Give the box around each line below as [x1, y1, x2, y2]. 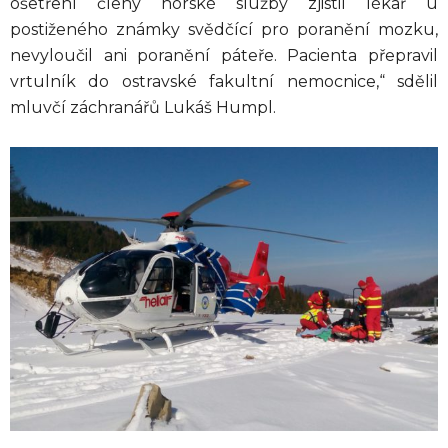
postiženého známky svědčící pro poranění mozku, [10, 20, 438, 40]
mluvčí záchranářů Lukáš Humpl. [10, 98, 276, 118]
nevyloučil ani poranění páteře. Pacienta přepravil [10, 46, 438, 66]
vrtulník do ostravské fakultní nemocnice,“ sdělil [10, 72, 438, 92]
